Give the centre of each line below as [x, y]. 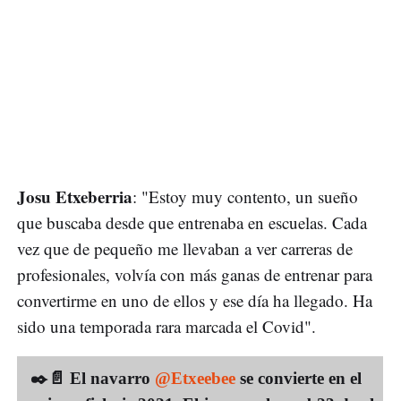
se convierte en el [299, 379]
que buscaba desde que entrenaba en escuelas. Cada [192, 223]
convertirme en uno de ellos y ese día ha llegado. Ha [195, 301]
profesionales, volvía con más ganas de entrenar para [195, 275]
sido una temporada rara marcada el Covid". [166, 327]
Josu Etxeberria [75, 197]
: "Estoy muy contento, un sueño [245, 197]
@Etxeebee [195, 379]
